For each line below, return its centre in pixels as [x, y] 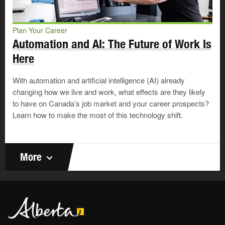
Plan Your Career [40, 30]
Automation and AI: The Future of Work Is [112, 44]
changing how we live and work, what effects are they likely [109, 92]
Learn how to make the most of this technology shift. [98, 115]
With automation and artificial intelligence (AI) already [99, 80]
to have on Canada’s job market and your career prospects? [111, 103]
